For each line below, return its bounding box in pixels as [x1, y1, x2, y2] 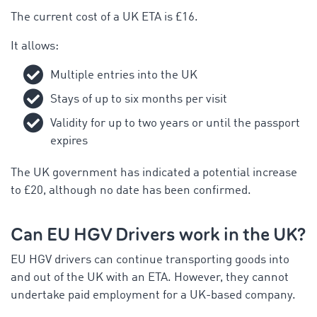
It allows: [11, 40, 59, 52]
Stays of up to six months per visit [50, 93, 227, 105]
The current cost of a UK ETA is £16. [11, 11, 198, 23]
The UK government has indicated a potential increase [11, 166, 297, 179]
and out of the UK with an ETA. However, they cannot [11, 271, 289, 284]
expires [50, 134, 88, 147]
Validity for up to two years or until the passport [50, 117, 300, 129]
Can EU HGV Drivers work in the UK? [11, 222, 306, 246]
